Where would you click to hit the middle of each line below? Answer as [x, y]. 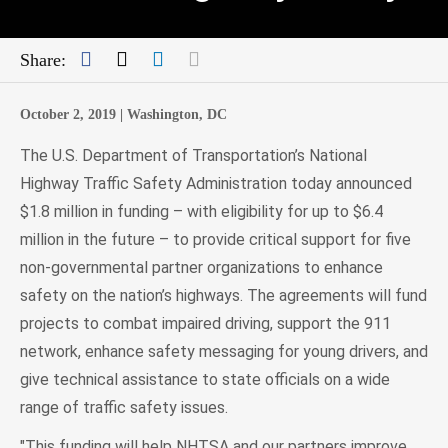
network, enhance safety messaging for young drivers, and [224, 351]
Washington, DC [175, 114]
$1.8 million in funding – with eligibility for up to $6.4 [201, 211]
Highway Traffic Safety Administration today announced [216, 183]
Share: [43, 59]
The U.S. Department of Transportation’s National [193, 155]
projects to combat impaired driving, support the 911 [205, 323]
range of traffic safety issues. [124, 407]
